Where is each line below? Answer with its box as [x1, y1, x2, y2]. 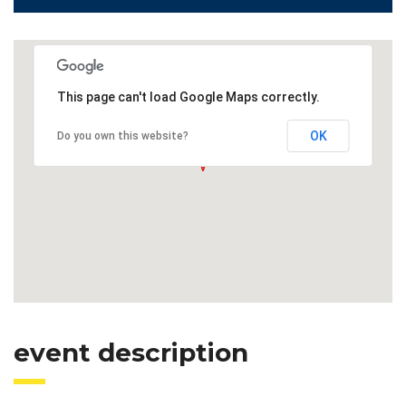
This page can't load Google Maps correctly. [56, 90, 320, 105]
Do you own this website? [56, 130, 188, 143]
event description [14, 337, 248, 369]
